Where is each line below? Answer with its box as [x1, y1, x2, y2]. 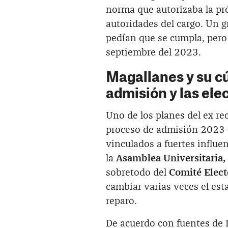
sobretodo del [106, 167, 169, 178]
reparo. [106, 196, 137, 206]
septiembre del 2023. [106, 47, 201, 58]
